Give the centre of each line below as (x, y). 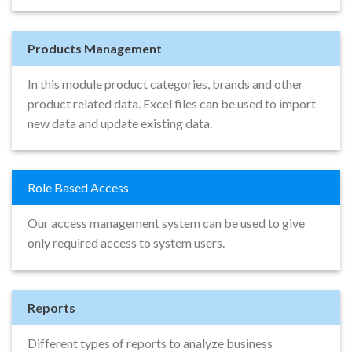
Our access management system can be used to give (166, 223)
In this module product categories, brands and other (165, 83)
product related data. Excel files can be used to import (172, 103)
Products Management (95, 48)
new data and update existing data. (120, 123)
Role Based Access (78, 188)
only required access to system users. (126, 243)
